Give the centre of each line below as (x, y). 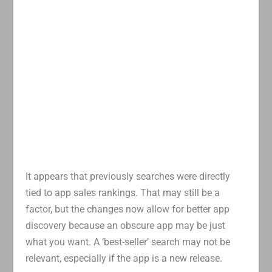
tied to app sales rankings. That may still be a (123, 193)
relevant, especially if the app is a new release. (124, 259)
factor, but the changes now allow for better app (128, 209)
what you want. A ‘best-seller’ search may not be (128, 242)
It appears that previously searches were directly (128, 177)
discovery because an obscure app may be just (126, 226)
